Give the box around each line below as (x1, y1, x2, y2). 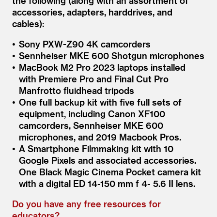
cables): (12, 18, 44, 29)
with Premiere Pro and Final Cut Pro (18, 73, 169, 84)
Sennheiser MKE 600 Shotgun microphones (18, 50, 204, 61)
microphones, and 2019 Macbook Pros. (18, 131, 181, 142)
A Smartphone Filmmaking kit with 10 (18, 143, 173, 154)
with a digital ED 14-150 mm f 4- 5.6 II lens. (18, 178, 195, 188)
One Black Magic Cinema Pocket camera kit (18, 166, 201, 177)
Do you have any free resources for (12, 198, 161, 209)
